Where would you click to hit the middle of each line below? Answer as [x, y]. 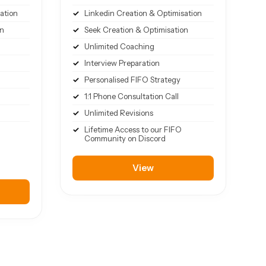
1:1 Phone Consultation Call [131, 96]
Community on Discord [125, 139]
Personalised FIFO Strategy [132, 80]
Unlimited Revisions [118, 113]
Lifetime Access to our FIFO [133, 130]
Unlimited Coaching [119, 47]
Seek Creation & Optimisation [136, 30]
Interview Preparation [122, 63]
